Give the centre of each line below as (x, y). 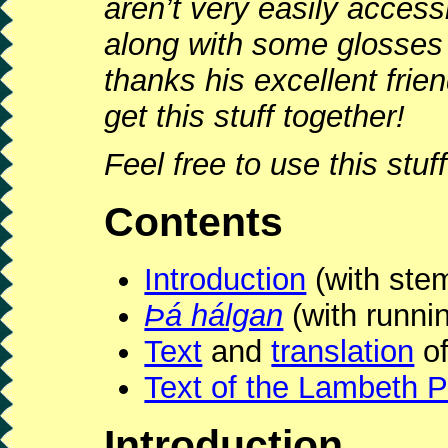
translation (343, 352)
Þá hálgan (214, 316)
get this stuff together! (255, 116)
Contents (194, 222)
